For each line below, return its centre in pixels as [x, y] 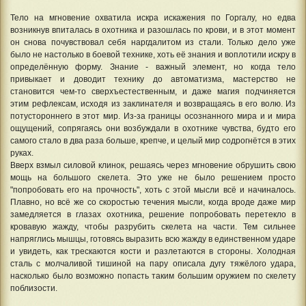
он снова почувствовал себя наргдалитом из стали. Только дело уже [153, 42]
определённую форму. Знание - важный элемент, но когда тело [153, 67]
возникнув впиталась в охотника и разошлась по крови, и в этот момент [153, 30]
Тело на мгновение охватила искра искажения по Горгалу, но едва [153, 17]
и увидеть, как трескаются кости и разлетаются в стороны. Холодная [153, 251]
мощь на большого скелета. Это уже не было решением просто [153, 177]
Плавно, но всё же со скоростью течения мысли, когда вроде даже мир [153, 202]
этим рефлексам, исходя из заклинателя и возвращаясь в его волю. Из [153, 103]
